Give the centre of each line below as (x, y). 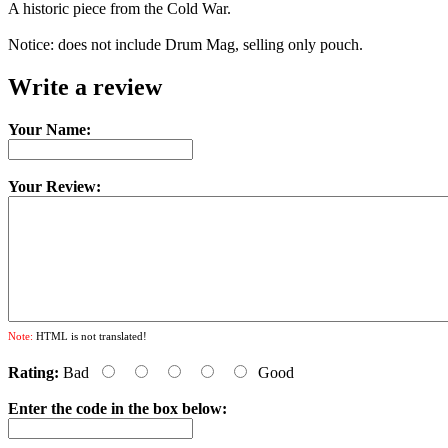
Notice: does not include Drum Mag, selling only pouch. (185, 45)
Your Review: (54, 187)
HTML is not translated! (90, 336)
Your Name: (49, 130)
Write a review (85, 87)
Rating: (33, 373)
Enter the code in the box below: (117, 409)
